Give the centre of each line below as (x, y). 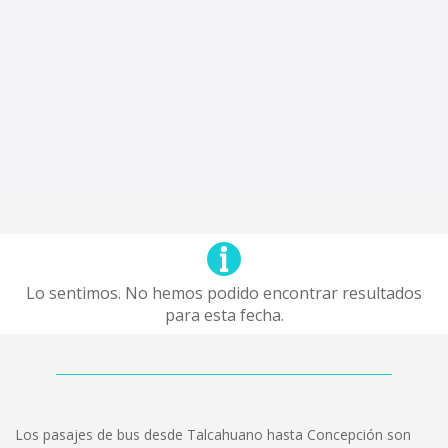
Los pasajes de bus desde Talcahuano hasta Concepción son (213, 434)
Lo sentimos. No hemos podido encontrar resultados (224, 293)
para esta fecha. (224, 315)
